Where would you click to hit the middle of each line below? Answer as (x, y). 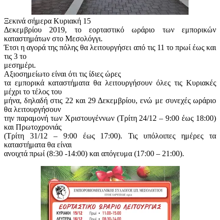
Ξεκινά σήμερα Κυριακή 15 (47, 21)
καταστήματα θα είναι (38, 144)
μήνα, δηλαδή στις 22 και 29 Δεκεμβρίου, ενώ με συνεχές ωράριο (110, 100)
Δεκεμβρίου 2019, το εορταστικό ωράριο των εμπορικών (110, 29)
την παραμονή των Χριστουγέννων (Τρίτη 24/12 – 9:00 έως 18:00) (110, 118)
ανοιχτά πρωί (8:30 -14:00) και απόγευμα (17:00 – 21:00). (94, 153)
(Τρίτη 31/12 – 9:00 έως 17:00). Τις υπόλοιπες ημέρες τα (110, 136)
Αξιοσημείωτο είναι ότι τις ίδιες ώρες (62, 74)
